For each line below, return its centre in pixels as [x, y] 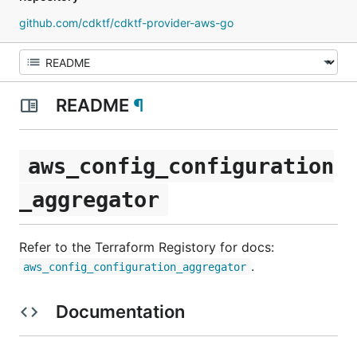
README [92, 105]
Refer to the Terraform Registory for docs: [147, 247]
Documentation [120, 311]
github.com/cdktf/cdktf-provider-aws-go [126, 23]
